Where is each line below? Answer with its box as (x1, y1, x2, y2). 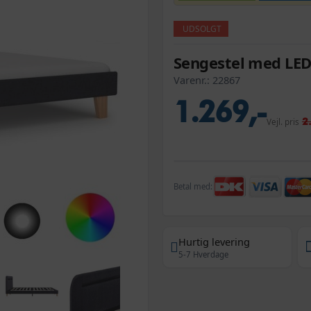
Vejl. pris (267, 115, 299, 127)
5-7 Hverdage (178, 249, 228, 260)
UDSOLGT (182, 22, 221, 35)
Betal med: (174, 180, 212, 192)
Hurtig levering (178, 234, 250, 249)
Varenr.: (174, 72, 212, 87)
